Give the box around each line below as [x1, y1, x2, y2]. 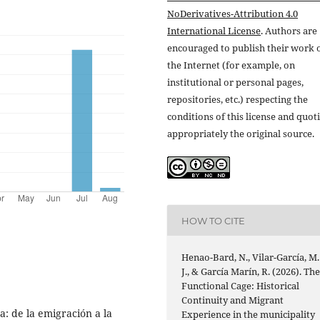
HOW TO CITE [181, 214, 246, 226]
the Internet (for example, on [167, 59, 295, 71]
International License [167, 24, 261, 37]
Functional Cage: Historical [181, 279, 300, 293]
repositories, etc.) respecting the [167, 93, 308, 106]
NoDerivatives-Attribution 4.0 [167, 7, 298, 20]
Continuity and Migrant [181, 294, 284, 307]
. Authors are [261, 24, 317, 37]
